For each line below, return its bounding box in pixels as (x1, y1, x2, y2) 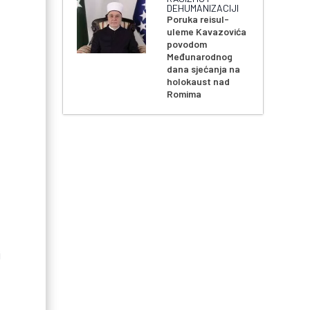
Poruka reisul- (167, 13, 230, 26)
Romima (167, 88, 202, 100)
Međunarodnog (167, 51, 233, 63)
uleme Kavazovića (167, 26, 247, 38)
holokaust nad (167, 75, 230, 88)
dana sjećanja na (167, 63, 241, 75)
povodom (167, 38, 208, 51)
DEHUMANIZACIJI (167, 2, 239, 15)
